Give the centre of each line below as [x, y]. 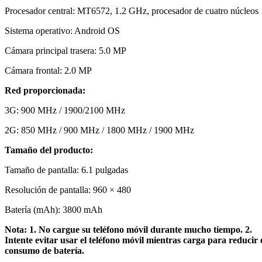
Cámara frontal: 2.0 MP [48, 70]
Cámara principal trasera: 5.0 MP [65, 50]
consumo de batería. [44, 250]
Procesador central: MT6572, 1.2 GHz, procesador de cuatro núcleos [132, 11]
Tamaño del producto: [49, 150]
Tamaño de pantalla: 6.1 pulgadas [66, 170]
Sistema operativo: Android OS [62, 30]
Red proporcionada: [45, 90]
